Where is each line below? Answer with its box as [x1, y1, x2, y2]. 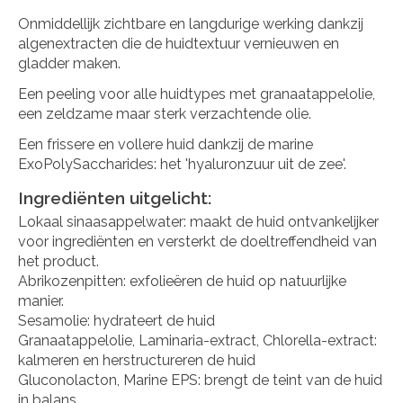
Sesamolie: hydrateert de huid [18, 312, 215, 330]
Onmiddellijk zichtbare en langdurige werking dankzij [18, 15, 363, 33]
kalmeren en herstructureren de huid [18, 352, 255, 370]
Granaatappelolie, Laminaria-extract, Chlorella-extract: [18, 332, 377, 350]
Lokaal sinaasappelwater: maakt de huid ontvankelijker [18, 213, 379, 231]
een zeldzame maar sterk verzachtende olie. [18, 105, 311, 123]
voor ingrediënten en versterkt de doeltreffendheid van [18, 233, 377, 251]
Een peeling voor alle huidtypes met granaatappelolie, [18, 85, 375, 103]
